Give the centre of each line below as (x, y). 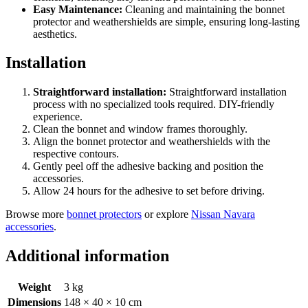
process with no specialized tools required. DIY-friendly (154, 104)
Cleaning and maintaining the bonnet (203, 9)
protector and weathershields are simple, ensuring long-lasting (166, 21)
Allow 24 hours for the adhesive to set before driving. (149, 191)
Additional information (87, 256)
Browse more (36, 214)
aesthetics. (55, 34)
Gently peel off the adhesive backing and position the (148, 166)
